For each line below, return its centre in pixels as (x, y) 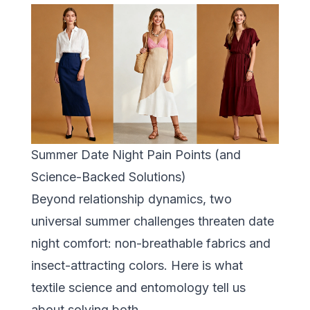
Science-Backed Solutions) (108, 177)
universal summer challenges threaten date (152, 221)
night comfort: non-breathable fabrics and (151, 244)
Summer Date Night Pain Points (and (136, 155)
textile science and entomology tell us (138, 288)
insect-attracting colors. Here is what (137, 266)
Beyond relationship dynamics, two (131, 199)
